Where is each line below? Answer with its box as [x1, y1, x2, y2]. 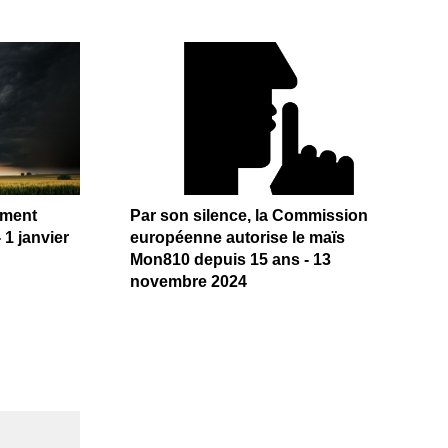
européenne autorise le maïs [129, 229, 345, 247]
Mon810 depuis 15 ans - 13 [129, 251, 331, 269]
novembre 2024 [129, 273, 247, 291]
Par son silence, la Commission [129, 207, 368, 225]
